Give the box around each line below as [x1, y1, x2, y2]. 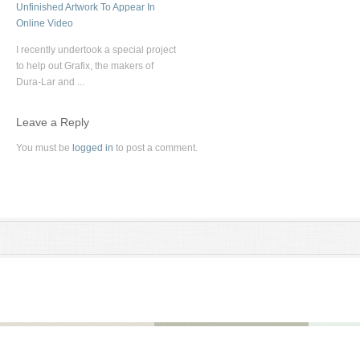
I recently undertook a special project [16, 44, 176, 55]
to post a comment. [113, 142, 198, 153]
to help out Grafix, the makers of [16, 60, 153, 72]
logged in [72, 142, 113, 153]
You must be [16, 142, 72, 153]
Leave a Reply [16, 116, 89, 129]
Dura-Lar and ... [16, 76, 84, 88]
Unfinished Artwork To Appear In [16, 2, 155, 13]
